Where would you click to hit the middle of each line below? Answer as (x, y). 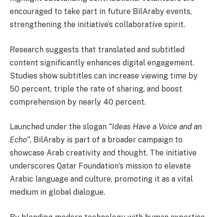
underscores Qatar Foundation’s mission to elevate (100, 166)
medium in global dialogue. (57, 192)
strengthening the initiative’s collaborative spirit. (97, 25)
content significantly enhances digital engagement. (102, 62)
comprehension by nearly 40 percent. (78, 102)
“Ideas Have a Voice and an (155, 127)
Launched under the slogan (59, 127)
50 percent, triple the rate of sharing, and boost (96, 89)
